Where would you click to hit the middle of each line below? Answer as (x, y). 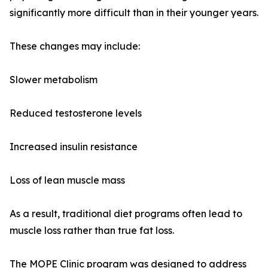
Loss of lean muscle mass (67, 180)
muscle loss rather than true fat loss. (92, 231)
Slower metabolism (54, 80)
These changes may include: (75, 46)
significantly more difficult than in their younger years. (134, 13)
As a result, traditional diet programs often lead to (126, 214)
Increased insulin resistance (74, 147)
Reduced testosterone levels (76, 113)
